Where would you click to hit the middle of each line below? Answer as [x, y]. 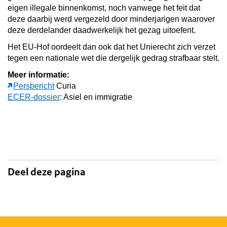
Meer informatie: [39, 74]
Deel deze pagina [47, 172]
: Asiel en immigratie [96, 97]
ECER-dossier [34, 97]
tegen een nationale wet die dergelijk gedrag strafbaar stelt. [113, 58]
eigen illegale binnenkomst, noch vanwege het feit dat [104, 8]
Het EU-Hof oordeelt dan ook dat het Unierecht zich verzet [111, 47]
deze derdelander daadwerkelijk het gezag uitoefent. [102, 30]
